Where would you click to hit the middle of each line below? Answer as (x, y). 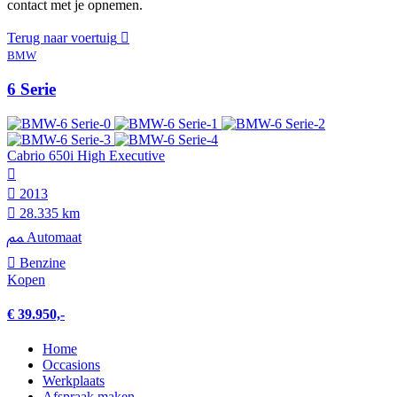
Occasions (71, 365)
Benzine (41, 262)
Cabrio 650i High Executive (86, 155)
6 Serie (31, 89)
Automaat (52, 237)
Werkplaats (74, 381)
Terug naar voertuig (62, 38)
